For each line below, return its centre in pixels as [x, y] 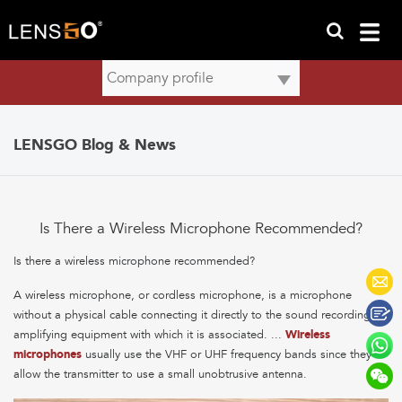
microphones [48, 354]
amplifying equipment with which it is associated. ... [149, 335]
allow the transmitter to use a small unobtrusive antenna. [160, 375]
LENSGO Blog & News [95, 145]
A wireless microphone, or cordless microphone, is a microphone [183, 296]
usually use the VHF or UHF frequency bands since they [227, 355]
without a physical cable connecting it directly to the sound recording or [199, 315]
